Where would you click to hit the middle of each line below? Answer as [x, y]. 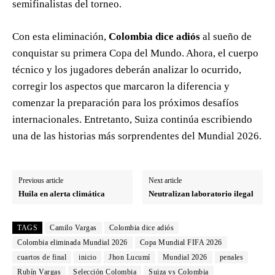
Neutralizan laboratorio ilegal [201, 194]
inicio [87, 258]
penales [231, 258]
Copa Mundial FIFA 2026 [181, 243]
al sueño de [226, 37]
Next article [165, 181]
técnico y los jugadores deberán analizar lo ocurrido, [127, 70]
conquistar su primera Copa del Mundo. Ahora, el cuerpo [135, 53]
